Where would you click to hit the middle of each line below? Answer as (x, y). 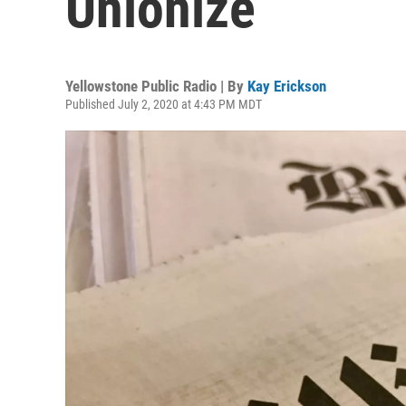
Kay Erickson (287, 86)
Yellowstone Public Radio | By (156, 86)
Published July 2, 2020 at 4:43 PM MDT (164, 104)
